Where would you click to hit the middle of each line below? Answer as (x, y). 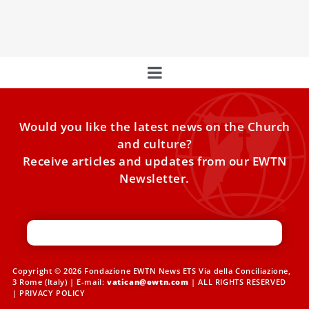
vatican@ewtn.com (148, 282)
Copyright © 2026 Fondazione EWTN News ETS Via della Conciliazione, (151, 271)
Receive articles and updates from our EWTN (154, 161)
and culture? (154, 144)
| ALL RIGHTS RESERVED (239, 282)
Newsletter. (154, 178)
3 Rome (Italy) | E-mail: (59, 282)
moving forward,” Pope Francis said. (102, 19)
